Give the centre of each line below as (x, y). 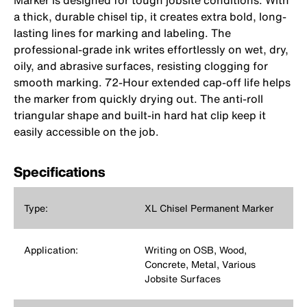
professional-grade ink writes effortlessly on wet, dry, (151, 50)
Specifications (59, 172)
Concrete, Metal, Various (200, 265)
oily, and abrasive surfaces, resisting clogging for (141, 66)
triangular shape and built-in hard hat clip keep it (140, 115)
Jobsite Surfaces (182, 279)
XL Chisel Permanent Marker (209, 208)
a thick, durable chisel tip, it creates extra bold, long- (150, 17)
